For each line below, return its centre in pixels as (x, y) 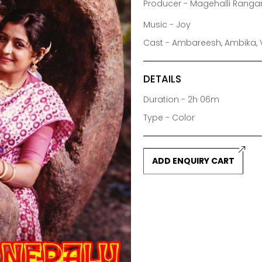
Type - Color (169, 117)
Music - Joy (167, 24)
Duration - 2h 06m (182, 99)
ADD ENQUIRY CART (194, 161)
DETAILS (163, 79)
